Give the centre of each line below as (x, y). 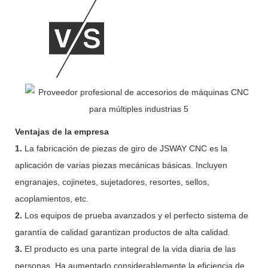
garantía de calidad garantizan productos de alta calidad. (123, 232)
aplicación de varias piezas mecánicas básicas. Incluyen (121, 165)
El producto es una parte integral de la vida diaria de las (130, 249)
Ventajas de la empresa (62, 131)
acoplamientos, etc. (52, 198)
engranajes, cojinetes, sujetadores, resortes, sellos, (112, 182)
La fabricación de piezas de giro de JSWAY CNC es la (126, 148)
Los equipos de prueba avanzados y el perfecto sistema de (136, 215)
